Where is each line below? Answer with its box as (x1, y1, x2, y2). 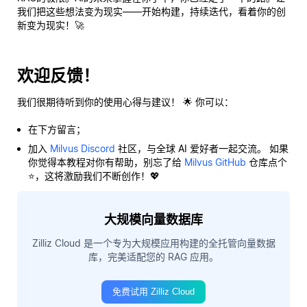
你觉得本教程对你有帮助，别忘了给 (28, 156, 184, 168)
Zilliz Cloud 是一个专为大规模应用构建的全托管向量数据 (32, 236, 275, 249)
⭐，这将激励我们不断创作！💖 (28, 169, 160, 182)
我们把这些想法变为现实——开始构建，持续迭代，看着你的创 (17, 5, 286, 17)
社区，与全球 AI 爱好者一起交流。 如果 (115, 142, 288, 154)
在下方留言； (28, 123, 86, 135)
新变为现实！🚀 (17, 19, 84, 31)
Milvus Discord (50, 142, 115, 154)
